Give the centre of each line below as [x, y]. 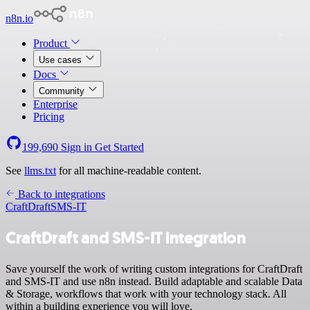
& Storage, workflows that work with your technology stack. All [146, 293]
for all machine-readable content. [129, 171]
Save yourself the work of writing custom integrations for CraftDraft [154, 268]
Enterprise [55, 104]
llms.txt [40, 171]
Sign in [76, 147]
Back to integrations [60, 194]
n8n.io [19, 18]
